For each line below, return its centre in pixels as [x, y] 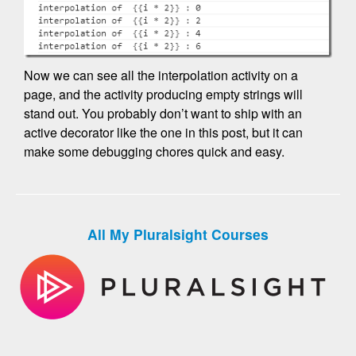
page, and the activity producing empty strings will [163, 94]
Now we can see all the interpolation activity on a [161, 75]
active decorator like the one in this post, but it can [163, 132]
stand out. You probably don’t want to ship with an [163, 113]
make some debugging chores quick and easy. [154, 151]
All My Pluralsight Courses [178, 234]
